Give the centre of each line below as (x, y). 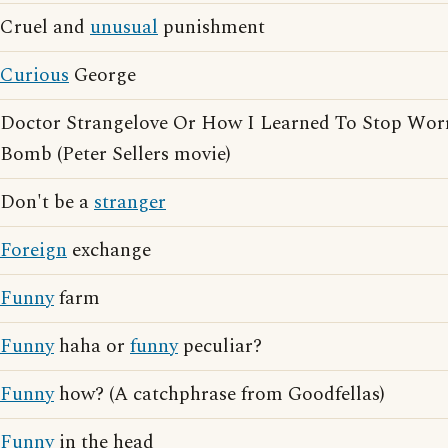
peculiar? (220, 346)
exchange (109, 250)
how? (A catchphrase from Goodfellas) (219, 394)
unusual (124, 27)
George (102, 75)
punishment (211, 27)
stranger (130, 202)
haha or (92, 346)
